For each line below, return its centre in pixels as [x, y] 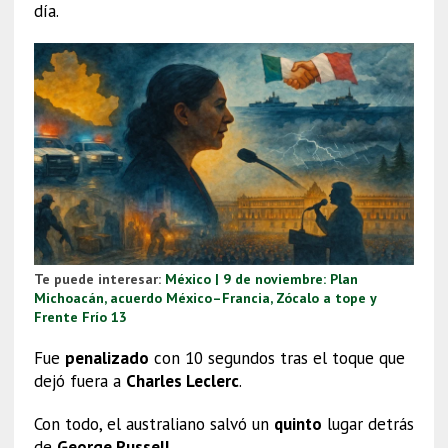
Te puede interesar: [99, 279]
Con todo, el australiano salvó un [153, 424]
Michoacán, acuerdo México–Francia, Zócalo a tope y [204, 298]
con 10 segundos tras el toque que [276, 358]
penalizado [106, 358]
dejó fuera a [79, 381]
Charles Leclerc [182, 381]
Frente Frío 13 [80, 317]
